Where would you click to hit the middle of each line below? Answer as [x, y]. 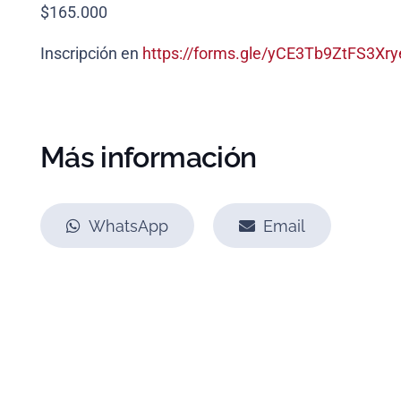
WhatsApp [128, 226]
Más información [149, 158]
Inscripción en [91, 53]
